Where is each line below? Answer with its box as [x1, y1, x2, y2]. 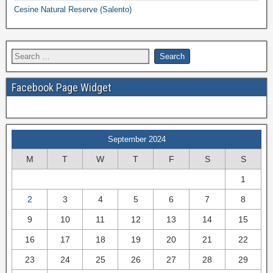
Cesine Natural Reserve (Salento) [14, 5, 132, 14]
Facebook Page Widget [12, 81, 112, 94]
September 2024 [107, 135, 166, 144]
